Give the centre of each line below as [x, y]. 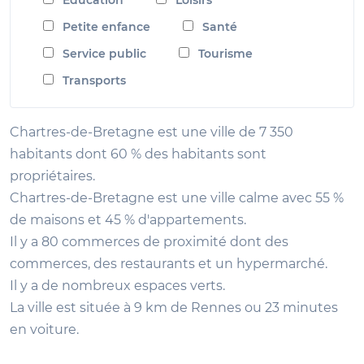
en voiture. [44, 329]
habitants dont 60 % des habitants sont [138, 154]
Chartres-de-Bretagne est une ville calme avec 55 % [177, 197]
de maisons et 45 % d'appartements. [128, 219]
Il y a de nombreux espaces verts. [117, 285]
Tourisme [225, 53]
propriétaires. [52, 175]
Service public [104, 53]
